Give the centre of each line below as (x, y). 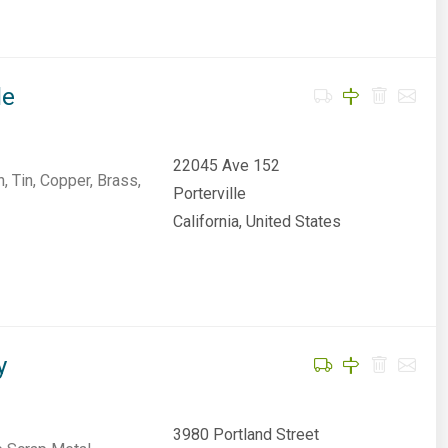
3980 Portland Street (245, 434)
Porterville (209, 193)
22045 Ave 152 (226, 165)
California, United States (256, 221)
